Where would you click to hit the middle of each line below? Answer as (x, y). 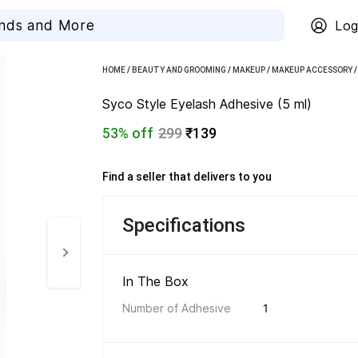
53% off (128, 133)
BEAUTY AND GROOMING (179, 70)
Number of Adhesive (177, 308)
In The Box (157, 281)
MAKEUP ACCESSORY (312, 70)
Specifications (184, 225)
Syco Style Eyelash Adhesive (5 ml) (207, 104)
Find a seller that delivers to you (188, 177)
